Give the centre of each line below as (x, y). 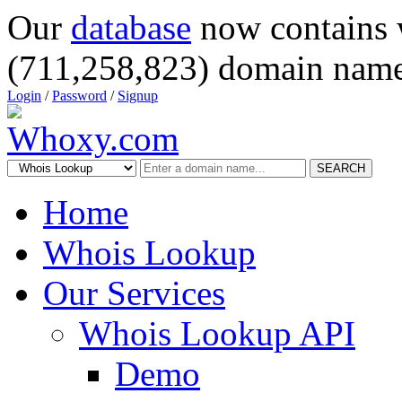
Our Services (134, 293)
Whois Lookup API (217, 333)
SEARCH (341, 168)
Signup (138, 96)
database (131, 27)
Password (79, 96)
